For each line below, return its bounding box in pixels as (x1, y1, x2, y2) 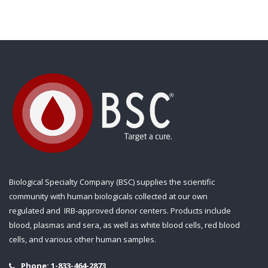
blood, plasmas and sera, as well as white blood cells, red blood (9, 219, 240, 230)
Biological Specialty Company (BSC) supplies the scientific (9, 176, 215, 187)
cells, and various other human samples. (9, 233, 156, 245)
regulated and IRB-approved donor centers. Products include (9, 205, 231, 216)
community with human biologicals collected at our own (9, 190, 208, 202)
